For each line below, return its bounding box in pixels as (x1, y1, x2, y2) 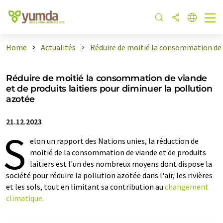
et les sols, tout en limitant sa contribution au (6, 182, 165, 192)
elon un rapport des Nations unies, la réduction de (30, 136, 199, 146)
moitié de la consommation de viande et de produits (30, 147, 206, 157)
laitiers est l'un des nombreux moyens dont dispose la (30, 159, 212, 169)
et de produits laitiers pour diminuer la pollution (6, 83, 213, 94)
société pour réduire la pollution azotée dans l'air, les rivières (6, 170, 213, 180)
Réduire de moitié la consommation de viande (6, 73, 207, 83)
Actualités (41, 42, 76, 52)
